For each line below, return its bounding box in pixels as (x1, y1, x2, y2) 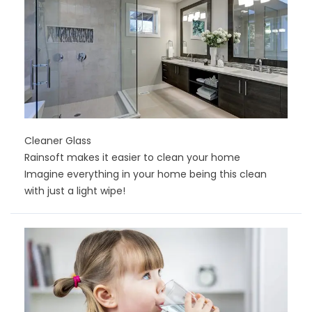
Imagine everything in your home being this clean (24, 166, 267, 181)
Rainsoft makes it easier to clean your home (24, 150, 240, 164)
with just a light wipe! (24, 183, 125, 198)
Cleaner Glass (24, 133, 91, 148)
